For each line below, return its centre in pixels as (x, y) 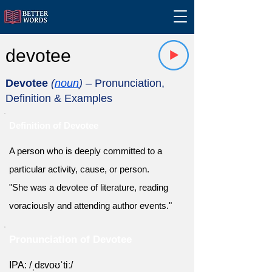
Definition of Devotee (54, 125)
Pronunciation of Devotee (70, 240)
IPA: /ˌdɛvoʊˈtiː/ (41, 265)
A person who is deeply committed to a (86, 151)
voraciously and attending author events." (90, 206)
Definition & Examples (59, 98)
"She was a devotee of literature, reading (89, 187)
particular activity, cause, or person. (79, 169)
